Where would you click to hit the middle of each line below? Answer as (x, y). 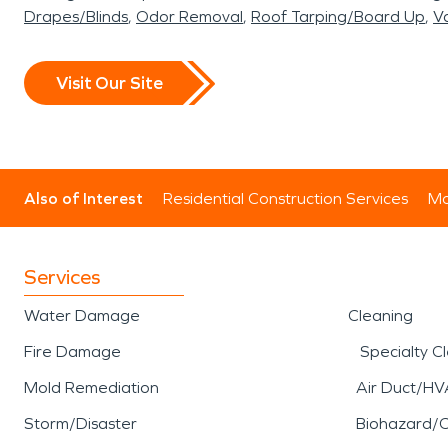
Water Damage (82, 315)
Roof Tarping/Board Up (338, 16)
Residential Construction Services (285, 198)
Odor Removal (189, 16)
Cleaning (380, 315)
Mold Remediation (91, 387)
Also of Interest (83, 198)
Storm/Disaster (80, 423)
